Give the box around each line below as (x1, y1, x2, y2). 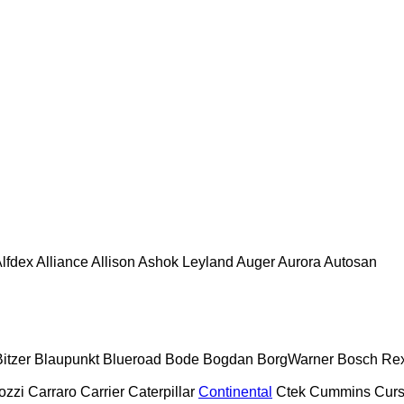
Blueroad (103, 351, 161, 367)
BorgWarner (257, 351, 334, 367)
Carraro (28, 383, 77, 399)
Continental (198, 383, 272, 399)
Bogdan (203, 351, 253, 367)
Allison (91, 253, 135, 270)
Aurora (278, 253, 321, 270)
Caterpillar (128, 383, 195, 399)
